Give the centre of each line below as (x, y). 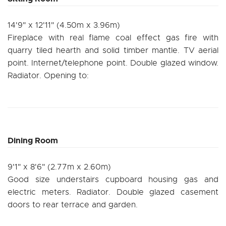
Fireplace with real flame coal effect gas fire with (113, 38)
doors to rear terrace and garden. (73, 205)
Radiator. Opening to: (48, 75)
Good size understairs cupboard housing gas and (113, 179)
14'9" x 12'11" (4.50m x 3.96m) (64, 25)
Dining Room (33, 140)
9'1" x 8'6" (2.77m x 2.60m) (59, 167)
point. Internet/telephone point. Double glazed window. (113, 63)
